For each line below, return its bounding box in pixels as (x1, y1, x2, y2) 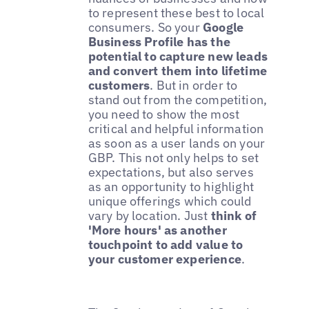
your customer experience (88, 251, 241, 267)
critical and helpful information (88, 121, 264, 137)
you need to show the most (88, 106, 240, 122)
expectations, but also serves (88, 164, 254, 180)
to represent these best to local (88, 5, 265, 21)
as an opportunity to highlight (88, 179, 255, 195)
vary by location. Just (88, 208, 211, 223)
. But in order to (150, 77, 238, 93)
